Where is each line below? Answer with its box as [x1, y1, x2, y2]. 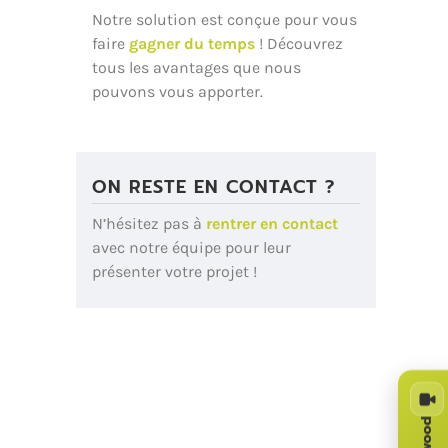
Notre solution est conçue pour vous [92, 10, 357, 29]
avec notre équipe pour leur [92, 238, 291, 257]
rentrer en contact [206, 214, 338, 233]
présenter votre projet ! [92, 262, 257, 281]
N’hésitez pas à [92, 214, 206, 233]
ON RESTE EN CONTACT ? [92, 173, 335, 201]
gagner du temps [129, 34, 255, 53]
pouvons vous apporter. [92, 82, 263, 101]
